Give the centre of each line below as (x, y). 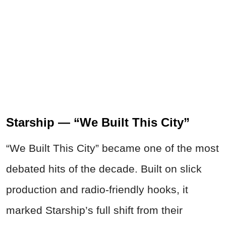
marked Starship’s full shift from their (94, 210)
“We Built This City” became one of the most (112, 148)
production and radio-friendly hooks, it (97, 189)
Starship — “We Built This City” (98, 122)
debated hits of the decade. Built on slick (104, 168)
